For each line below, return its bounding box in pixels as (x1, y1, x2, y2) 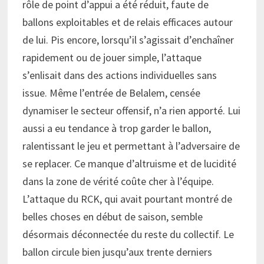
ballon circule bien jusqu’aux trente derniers (22, 245, 212, 259)
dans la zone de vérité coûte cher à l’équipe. (22, 174, 214, 188)
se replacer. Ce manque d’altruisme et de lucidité (22, 156, 236, 170)
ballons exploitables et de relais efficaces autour (22, 15, 233, 29)
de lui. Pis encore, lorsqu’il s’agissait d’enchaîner (22, 32, 234, 47)
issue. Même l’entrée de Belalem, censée (22, 85, 200, 100)
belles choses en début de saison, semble (22, 209, 203, 223)
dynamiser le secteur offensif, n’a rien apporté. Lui (22, 103, 240, 117)
